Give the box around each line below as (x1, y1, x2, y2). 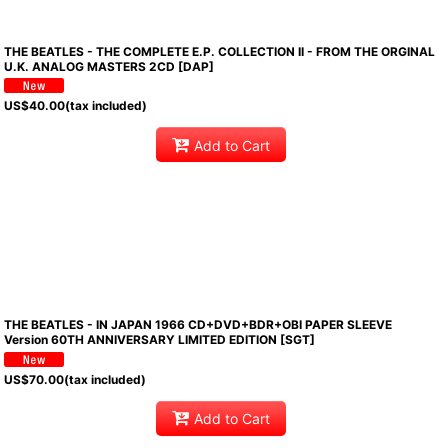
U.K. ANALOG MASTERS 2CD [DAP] (4, 59, 215, 74)
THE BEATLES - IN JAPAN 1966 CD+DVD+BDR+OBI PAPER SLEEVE (4, 317, 393, 333)
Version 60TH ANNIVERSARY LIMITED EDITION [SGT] (4, 332, 316, 348)
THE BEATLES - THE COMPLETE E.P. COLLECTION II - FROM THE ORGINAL (4, 44, 436, 59)
